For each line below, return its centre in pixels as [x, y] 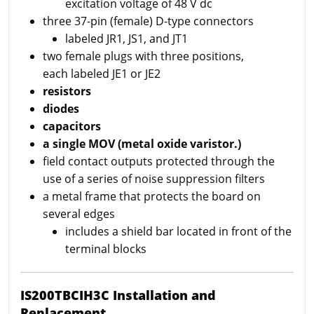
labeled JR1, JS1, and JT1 [127, 38]
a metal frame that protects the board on [152, 196]
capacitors [72, 126]
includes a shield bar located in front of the [178, 231]
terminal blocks [106, 248]
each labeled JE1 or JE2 [102, 73]
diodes [61, 108]
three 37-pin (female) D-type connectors [148, 21]
